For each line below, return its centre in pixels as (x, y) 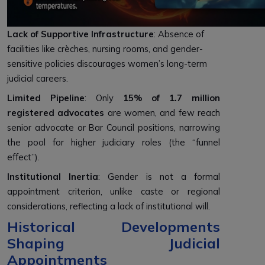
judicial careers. (39, 78)
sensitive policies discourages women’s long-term (107, 64)
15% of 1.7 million (172, 98)
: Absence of (179, 34)
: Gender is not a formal (159, 177)
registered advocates (56, 113)
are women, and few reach (162, 113)
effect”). (23, 157)
